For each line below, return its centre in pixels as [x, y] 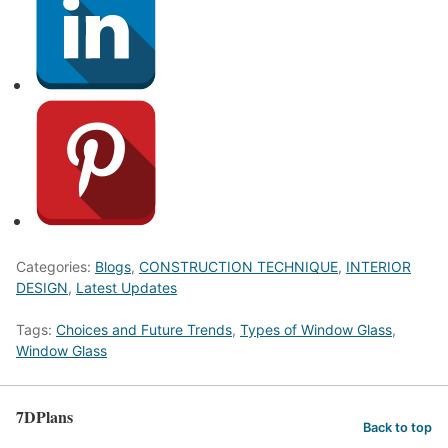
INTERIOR [378, 267]
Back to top [397, 427]
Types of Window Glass [316, 330]
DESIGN [42, 288]
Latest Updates [126, 288]
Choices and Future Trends [144, 330]
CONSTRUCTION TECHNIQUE [238, 267]
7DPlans [44, 417]
